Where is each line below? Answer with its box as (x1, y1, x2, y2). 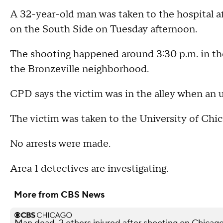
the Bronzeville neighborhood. (10, 63, 149, 76)
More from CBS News (14, 189, 105, 201)
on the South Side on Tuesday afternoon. (10, 23, 197, 36)
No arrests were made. (10, 137, 111, 150)
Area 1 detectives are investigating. (10, 162, 168, 175)
